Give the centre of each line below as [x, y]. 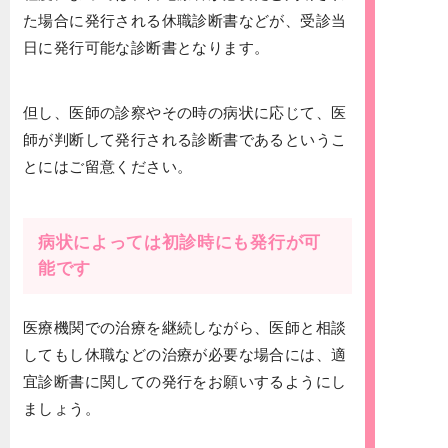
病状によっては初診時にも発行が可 [179, 243]
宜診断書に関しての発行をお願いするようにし [185, 382]
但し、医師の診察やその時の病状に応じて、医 [185, 113]
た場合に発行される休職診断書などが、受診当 [185, 21]
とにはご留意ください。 [108, 167]
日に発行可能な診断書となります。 [146, 48]
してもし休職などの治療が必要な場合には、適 [185, 355]
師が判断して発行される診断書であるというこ [185, 140]
